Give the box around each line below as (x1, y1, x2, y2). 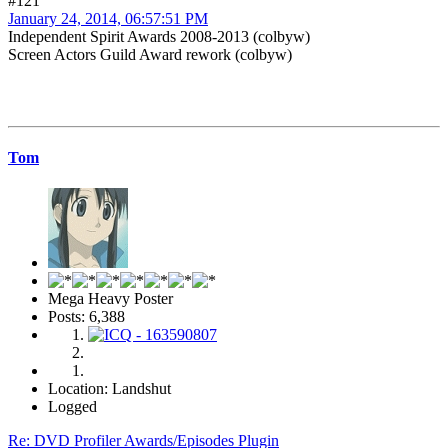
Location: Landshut (48, 380, 171, 398)
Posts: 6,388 (48, 308, 125, 326)
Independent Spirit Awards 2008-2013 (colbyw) (8, 27, 310, 45)
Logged (48, 398, 97, 416)
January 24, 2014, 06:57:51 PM (8, 9, 208, 27)
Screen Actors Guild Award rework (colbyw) (8, 45, 292, 63)
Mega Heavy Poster (48, 290, 173, 308)
